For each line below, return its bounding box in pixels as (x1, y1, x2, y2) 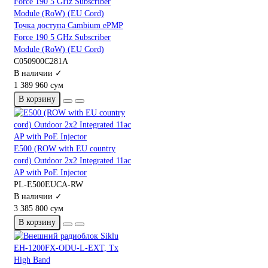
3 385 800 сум (14, 203, 63, 213)
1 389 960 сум (14, 80, 63, 90)
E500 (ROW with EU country (14, 144, 115, 153)
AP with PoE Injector (14, 167, 87, 177)
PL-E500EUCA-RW (14, 179, 83, 189)
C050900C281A (14, 56, 68, 66)
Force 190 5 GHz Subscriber (14, 32, 111, 42)
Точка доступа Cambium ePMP (14, 20, 123, 30)
